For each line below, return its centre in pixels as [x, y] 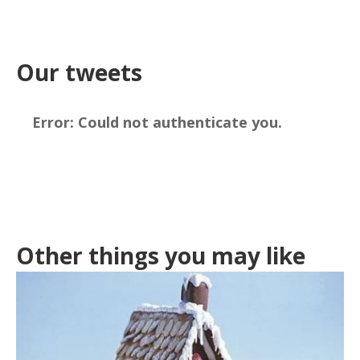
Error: [53, 122]
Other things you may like [161, 255]
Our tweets [79, 72]
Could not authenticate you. [178, 122]
